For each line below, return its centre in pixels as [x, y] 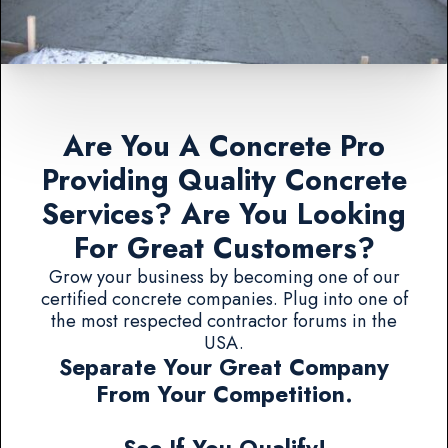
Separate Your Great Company [224, 367]
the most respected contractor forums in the [224, 320]
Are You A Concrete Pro [224, 146]
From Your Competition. [224, 394]
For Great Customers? [224, 248]
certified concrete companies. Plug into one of [224, 298]
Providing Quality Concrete [224, 180]
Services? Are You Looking [224, 214]
